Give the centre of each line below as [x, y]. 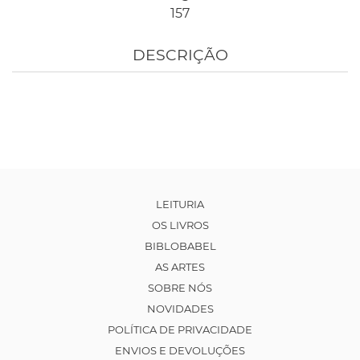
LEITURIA [180, 205]
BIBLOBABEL [180, 246]
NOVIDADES [180, 309]
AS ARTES [180, 267]
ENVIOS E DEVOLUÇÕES [180, 351]
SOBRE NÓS [180, 288]
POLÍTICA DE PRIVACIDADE [180, 330]
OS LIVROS [180, 225]
